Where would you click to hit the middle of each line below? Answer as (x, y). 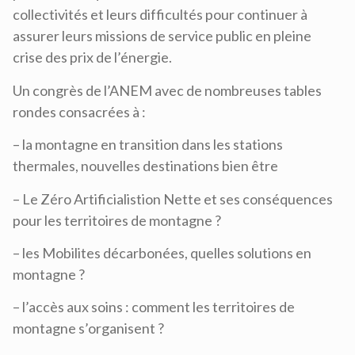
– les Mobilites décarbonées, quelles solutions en (162, 252)
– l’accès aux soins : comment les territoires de (154, 307)
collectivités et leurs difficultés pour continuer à (160, 15)
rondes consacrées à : (79, 111)
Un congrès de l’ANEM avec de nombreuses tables (167, 90)
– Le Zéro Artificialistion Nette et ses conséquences (173, 198)
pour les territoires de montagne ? (117, 220)
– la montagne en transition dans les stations (148, 145)
